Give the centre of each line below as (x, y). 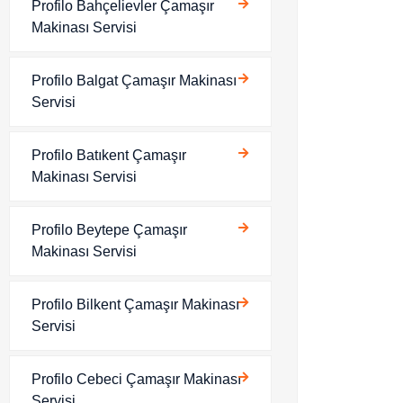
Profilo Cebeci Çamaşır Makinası (136, 379)
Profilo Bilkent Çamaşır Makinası (135, 304)
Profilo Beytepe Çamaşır (109, 230)
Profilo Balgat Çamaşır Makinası (134, 81)
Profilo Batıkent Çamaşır (109, 155)
